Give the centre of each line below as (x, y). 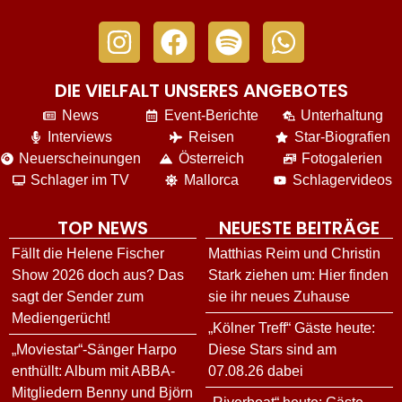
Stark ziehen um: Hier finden (298, 275)
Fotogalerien (342, 159)
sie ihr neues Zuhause (279, 297)
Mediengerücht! (61, 319)
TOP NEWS (103, 228)
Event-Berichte (211, 116)
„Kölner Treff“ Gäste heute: (292, 328)
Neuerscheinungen (80, 159)
